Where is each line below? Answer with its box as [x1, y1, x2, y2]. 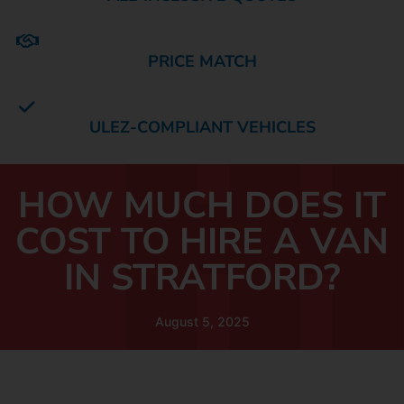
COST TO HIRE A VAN [15, 217, 389, 267]
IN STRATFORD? [64, 253, 340, 303]
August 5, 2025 [154, 314, 250, 330]
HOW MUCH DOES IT [18, 181, 386, 231]
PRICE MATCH [147, 50, 257, 72]
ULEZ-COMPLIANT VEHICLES [88, 115, 316, 138]
